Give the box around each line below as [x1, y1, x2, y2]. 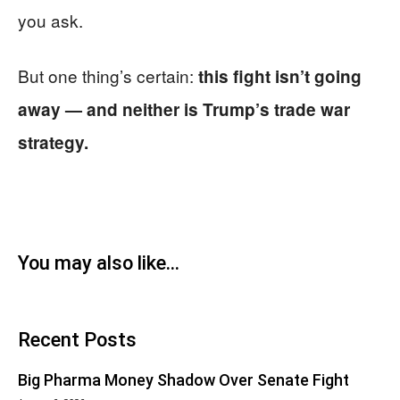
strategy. [18, 129, 88, 154]
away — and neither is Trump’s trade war [18, 96, 350, 121]
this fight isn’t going [198, 63, 362, 88]
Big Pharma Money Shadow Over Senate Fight [18, 370, 349, 389]
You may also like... [18, 251, 179, 274]
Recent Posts [18, 328, 137, 351]
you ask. [18, 7, 83, 32]
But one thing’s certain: [18, 62, 198, 87]
